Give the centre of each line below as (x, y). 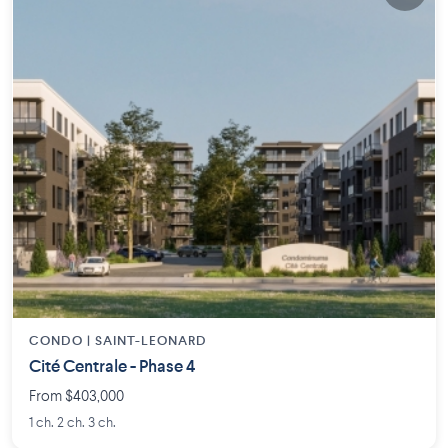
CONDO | (62, 341)
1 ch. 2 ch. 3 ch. (72, 422)
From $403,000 (76, 397)
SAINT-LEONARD (151, 341)
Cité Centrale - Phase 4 (112, 367)
